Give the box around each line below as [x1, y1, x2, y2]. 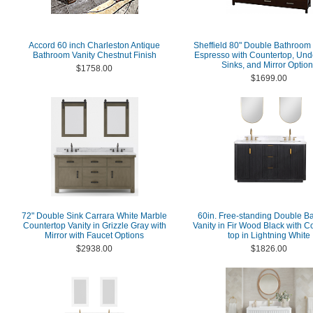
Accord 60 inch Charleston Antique [29, 41, 160, 50]
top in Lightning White [228, 231, 310, 240]
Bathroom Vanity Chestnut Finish [32, 50, 156, 60]
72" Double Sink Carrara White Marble [22, 211, 167, 221]
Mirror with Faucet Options [45, 231, 144, 240]
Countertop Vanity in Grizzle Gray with [22, 221, 166, 231]
